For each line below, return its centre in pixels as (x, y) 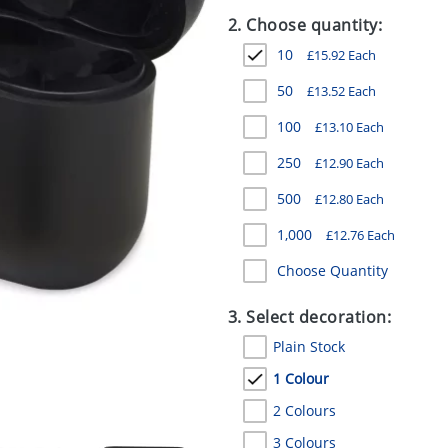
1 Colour (300, 378)
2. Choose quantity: (305, 25)
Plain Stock (308, 346)
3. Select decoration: (309, 317)
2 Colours (304, 410)
